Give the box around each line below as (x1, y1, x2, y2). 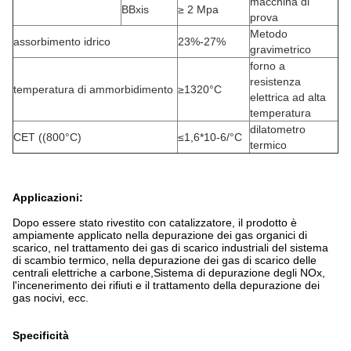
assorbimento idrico (13, 35, 110, 48)
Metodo (250, 27, 288, 40)
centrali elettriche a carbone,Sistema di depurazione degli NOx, (13, 266, 325, 279)
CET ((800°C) (13, 131, 81, 143)
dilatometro (250, 123, 306, 136)
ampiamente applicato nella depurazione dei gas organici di (13, 229, 307, 241)
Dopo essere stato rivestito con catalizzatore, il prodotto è (13, 216, 297, 229)
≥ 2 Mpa (178, 3, 219, 16)
